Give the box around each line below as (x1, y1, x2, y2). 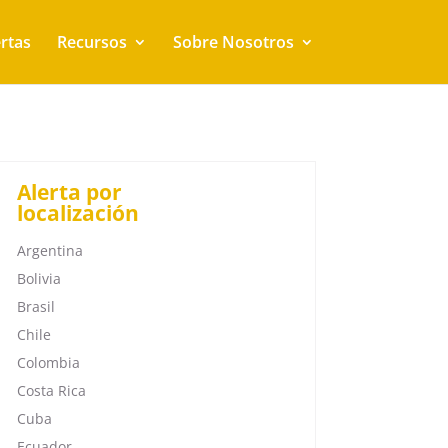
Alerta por (16, 177, 122, 206)
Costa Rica (16, 380, 86, 400)
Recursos (56, 31, 127, 53)
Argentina (16, 240, 83, 260)
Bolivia (16, 268, 61, 288)
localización (16, 198, 139, 227)
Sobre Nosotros (172, 31, 294, 53)
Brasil (16, 296, 55, 316)
